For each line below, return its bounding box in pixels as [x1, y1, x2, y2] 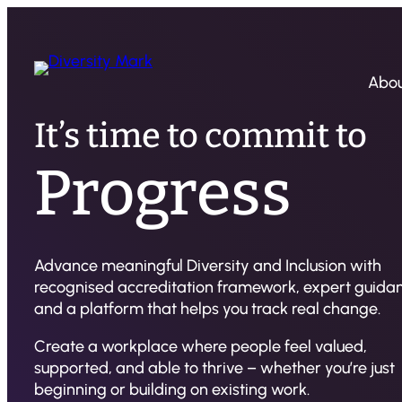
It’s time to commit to [34, 115, 367, 157]
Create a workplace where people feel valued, [34, 336, 367, 356]
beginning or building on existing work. [34, 379, 310, 399]
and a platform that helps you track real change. [34, 298, 380, 319]
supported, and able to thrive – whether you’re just [34, 357, 395, 378]
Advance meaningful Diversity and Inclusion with [34, 255, 381, 275]
